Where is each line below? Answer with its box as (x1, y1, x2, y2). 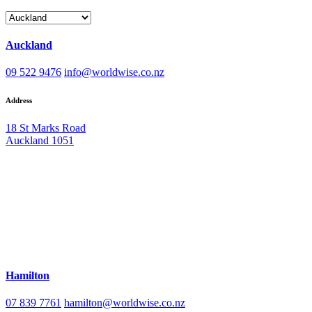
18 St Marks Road (6, 122, 86, 134)
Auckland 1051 (6, 134, 74, 147)
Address (6, 96, 32, 105)
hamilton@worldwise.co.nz (64, 296, 185, 309)
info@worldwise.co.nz (64, 66, 164, 79)
